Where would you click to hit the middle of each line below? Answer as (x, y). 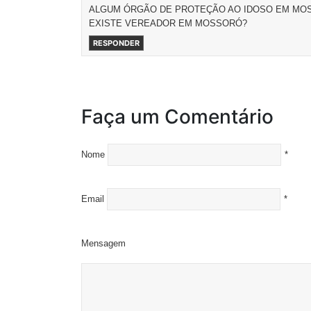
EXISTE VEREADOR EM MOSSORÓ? (168, 23)
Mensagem (103, 243)
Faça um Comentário (177, 117)
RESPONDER (116, 43)
